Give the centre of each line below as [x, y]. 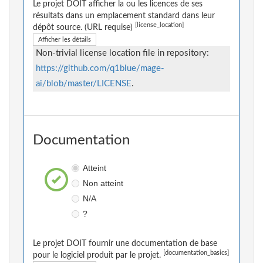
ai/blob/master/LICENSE [84, 84]
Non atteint [103, 183]
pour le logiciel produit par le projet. [98, 256]
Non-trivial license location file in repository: [122, 53]
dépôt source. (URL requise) [84, 28]
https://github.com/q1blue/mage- [100, 69]
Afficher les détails [65, 40]
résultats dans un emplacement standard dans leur [124, 16]
